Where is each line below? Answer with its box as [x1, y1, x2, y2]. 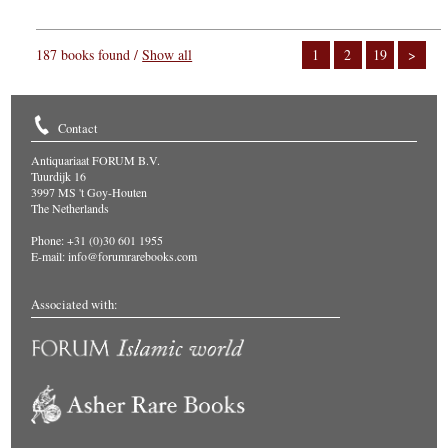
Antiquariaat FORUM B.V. [31, 152, 161, 169]
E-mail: [31, 248, 69, 265]
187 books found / [36, 45, 143, 65]
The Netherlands [31, 200, 110, 217]
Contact [58, 120, 99, 138]
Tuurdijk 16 [31, 168, 87, 185]
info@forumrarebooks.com [68, 248, 198, 265]
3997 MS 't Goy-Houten [31, 184, 148, 201]
